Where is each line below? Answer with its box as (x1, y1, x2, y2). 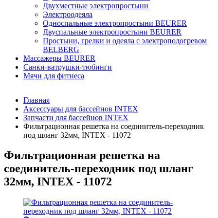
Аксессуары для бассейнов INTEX (23, 104, 138, 113)
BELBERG (43, 45, 79, 54)
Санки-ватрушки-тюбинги (23, 62, 112, 71)
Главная (23, 95, 50, 104)
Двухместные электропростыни (43, 1, 148, 10)
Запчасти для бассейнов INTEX (23, 113, 128, 122)
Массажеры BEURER (23, 54, 95, 62)
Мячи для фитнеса (23, 71, 84, 80)
